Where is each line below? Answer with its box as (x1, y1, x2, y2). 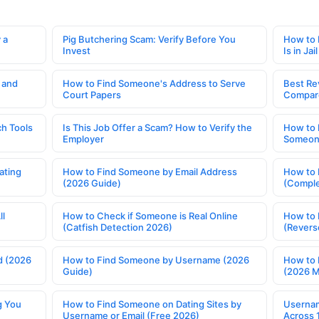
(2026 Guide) (63, 177, 122, 189)
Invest (63, 44, 91, 56)
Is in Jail (283, 44, 318, 56)
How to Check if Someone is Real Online (63, 209, 239, 221)
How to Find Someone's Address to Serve (63, 77, 246, 89)
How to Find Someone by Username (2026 (63, 253, 250, 266)
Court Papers (63, 88, 122, 100)
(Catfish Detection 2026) (63, 221, 173, 233)
